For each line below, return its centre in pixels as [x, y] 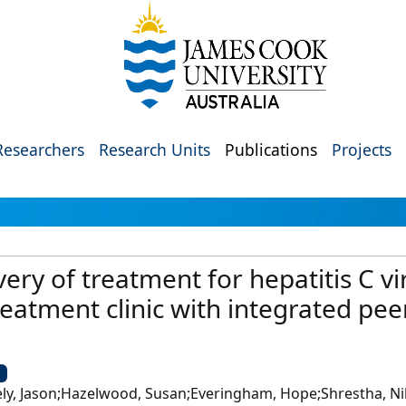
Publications [271, 150]
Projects [362, 150]
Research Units [155, 150]
